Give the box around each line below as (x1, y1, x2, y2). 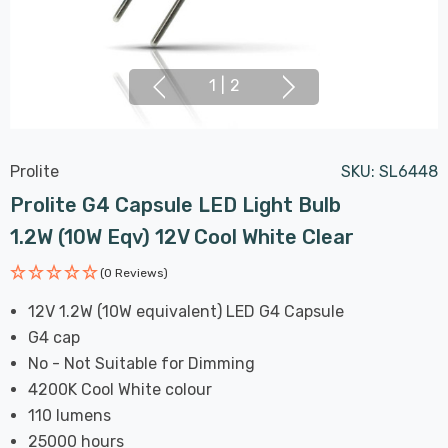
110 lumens (28, 405, 112, 425)
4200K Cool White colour (28, 379, 213, 399)
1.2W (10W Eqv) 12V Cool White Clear (10, 224, 354, 249)
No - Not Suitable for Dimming (28, 353, 256, 373)
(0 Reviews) (100, 265, 168, 280)
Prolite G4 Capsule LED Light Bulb (10, 192, 341, 217)
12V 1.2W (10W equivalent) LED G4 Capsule (28, 301, 345, 321)
